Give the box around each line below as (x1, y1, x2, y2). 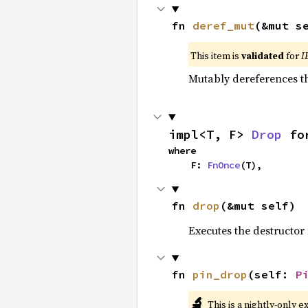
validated (241, 49, 284, 63)
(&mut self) (219, 199, 296, 212)
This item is (190, 49, 241, 63)
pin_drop (192, 267, 247, 281)
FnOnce (207, 159, 240, 171)
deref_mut (192, 19, 254, 32)
